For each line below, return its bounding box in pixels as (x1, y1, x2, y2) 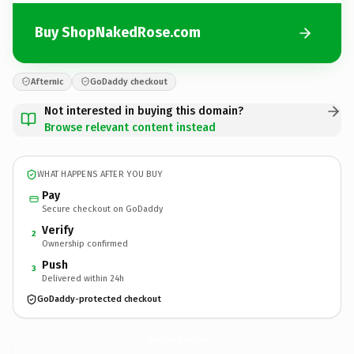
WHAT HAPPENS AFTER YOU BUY (37, 169, 163, 179)
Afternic (31, 76, 63, 87)
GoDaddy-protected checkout (37, 294, 161, 304)
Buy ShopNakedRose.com (35, 24, 201, 41)
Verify (42, 223, 73, 237)
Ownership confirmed (42, 238, 128, 249)
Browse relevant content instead (44, 120, 216, 134)
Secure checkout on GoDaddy (42, 203, 163, 214)
